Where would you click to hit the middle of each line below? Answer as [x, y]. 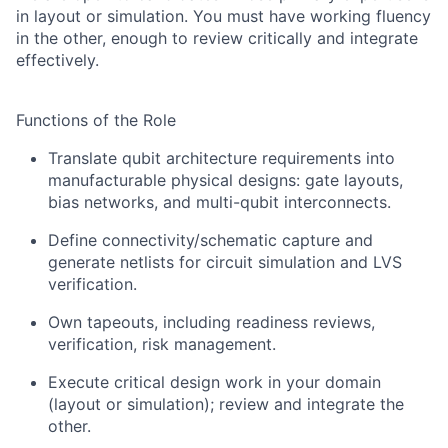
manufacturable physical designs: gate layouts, [225, 180]
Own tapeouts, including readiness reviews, [211, 322]
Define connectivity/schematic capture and [210, 240]
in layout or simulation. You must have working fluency [223, 16]
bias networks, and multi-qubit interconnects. [219, 202]
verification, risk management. [162, 344]
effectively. [57, 60]
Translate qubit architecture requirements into [221, 158]
